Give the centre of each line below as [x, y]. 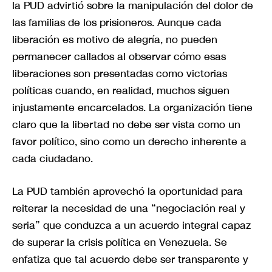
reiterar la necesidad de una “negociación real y [129, 209]
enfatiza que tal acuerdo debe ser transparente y [130, 260]
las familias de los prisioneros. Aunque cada [117, 23]
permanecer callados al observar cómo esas [119, 57]
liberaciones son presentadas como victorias [120, 74]
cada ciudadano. [53, 159]
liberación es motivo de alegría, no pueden [115, 40]
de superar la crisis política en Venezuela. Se [120, 243]
